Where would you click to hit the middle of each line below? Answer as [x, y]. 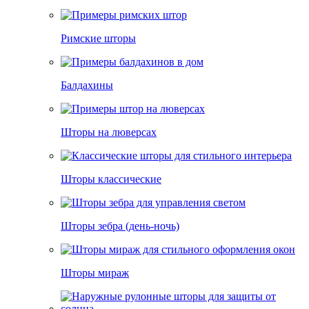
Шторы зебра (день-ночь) [120, 226]
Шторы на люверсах [109, 132]
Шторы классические [111, 179]
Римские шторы [98, 38]
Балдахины [87, 85]
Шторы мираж [95, 273]
